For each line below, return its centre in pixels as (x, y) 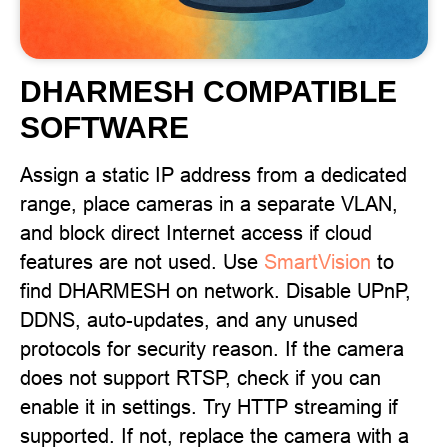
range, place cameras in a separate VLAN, (209, 203)
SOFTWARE (104, 127)
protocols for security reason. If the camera (212, 348)
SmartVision (317, 261)
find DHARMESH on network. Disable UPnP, (215, 290)
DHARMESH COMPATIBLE (208, 91)
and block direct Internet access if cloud (196, 232)
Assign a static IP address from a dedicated (213, 174)
